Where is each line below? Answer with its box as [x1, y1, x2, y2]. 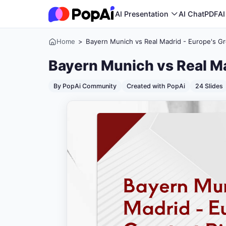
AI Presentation [115, 10, 171, 18]
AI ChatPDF [179, 10, 218, 18]
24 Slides [195, 82, 223, 90]
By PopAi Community [53, 82, 117, 90]
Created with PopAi [127, 82, 185, 90]
